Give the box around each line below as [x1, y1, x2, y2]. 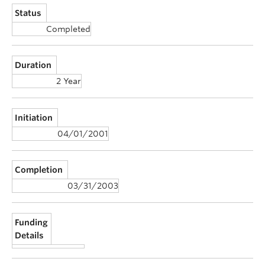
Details [15, 231, 44, 241]
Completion [15, 165, 63, 175]
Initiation [15, 112, 53, 122]
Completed [46, 24, 91, 34]
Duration [15, 60, 52, 70]
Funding [15, 218, 49, 228]
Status [15, 8, 42, 18]
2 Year [56, 76, 81, 86]
